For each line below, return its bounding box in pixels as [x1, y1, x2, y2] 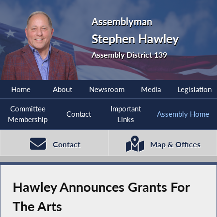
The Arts [12, 199, 62, 215]
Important [110, 104, 141, 113]
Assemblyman [91, 15, 152, 27]
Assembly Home [156, 109, 209, 119]
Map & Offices [150, 139, 201, 149]
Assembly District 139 [91, 49, 167, 59]
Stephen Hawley [91, 31, 179, 46]
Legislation [177, 85, 212, 94]
